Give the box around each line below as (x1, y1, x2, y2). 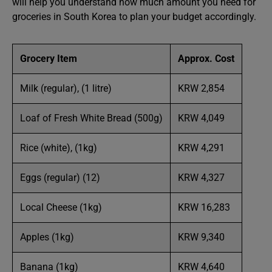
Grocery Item (20, 53, 77, 64)
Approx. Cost (178, 53, 234, 64)
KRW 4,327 (178, 172, 225, 183)
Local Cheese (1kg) (20, 202, 102, 213)
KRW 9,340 (178, 231, 225, 243)
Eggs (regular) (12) (20, 172, 100, 183)
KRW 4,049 (178, 112, 225, 124)
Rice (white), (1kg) (20, 142, 97, 154)
